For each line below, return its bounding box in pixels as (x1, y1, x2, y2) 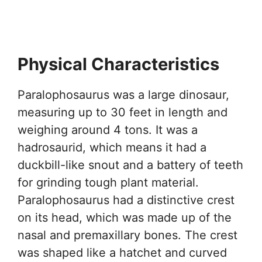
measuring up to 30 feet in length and (18, 105, 227, 119)
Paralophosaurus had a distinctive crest (18, 192, 235, 207)
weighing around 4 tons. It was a (18, 122, 198, 137)
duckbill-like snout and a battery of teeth (18, 157, 243, 172)
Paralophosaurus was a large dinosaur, (18, 87, 229, 102)
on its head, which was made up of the (18, 210, 232, 225)
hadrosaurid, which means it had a (18, 140, 206, 154)
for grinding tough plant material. (18, 175, 199, 189)
